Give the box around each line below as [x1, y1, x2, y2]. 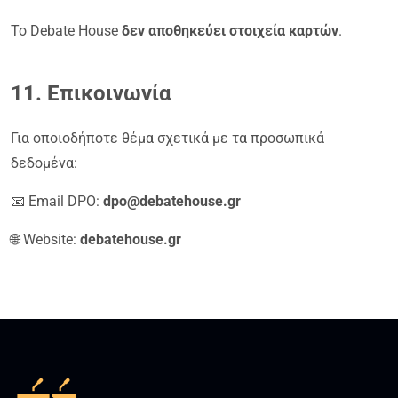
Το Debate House [11, 21, 122, 39]
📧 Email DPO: [11, 192, 103, 210]
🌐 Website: [11, 230, 80, 248]
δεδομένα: [11, 154, 77, 171]
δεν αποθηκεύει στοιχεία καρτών [122, 21, 338, 39]
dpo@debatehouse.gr [103, 192, 241, 210]
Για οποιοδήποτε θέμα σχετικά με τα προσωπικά [11, 129, 324, 147]
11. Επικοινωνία [11, 80, 171, 106]
